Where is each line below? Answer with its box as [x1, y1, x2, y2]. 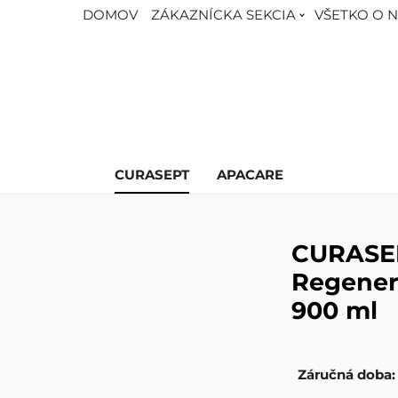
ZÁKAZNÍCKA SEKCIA [151, 7, 297, 23]
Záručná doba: [298, 367, 396, 384]
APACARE [217, 166, 284, 183]
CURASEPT [114, 166, 189, 183]
